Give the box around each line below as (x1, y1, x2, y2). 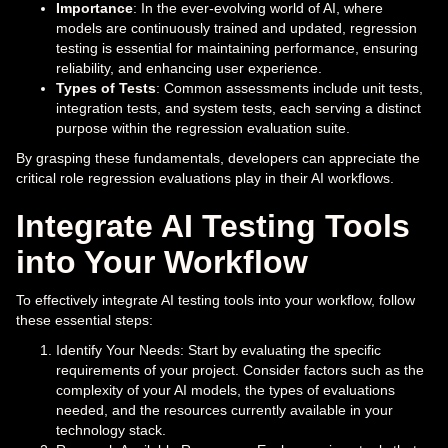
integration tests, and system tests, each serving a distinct (56, 100, 421, 117)
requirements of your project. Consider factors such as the (56, 362, 424, 379)
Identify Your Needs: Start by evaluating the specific (56, 342, 381, 359)
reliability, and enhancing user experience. (56, 60, 322, 77)
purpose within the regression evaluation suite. (56, 120, 350, 137)
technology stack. (56, 422, 166, 439)
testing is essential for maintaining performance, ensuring (56, 40, 418, 57)
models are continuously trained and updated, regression (56, 20, 417, 37)
